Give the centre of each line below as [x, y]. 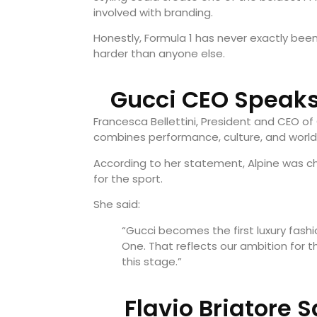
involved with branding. [153, 12]
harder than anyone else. [159, 54]
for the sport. [128, 178]
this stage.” [152, 262]
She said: [117, 204]
